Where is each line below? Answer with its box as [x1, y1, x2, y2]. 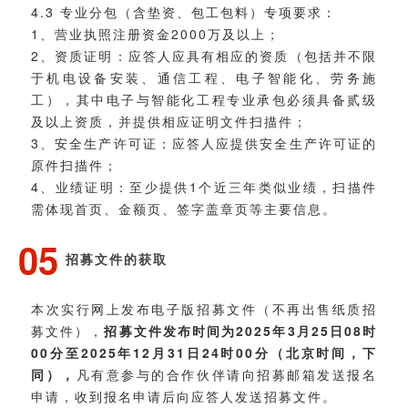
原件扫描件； [31, 155, 118, 174]
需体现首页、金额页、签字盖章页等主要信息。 [31, 199, 337, 218]
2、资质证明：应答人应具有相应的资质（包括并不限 [31, 46, 377, 65]
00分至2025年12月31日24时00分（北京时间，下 [31, 342, 377, 362]
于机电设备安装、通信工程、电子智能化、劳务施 [31, 67, 377, 87]
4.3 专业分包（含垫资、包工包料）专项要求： [31, 2, 337, 21]
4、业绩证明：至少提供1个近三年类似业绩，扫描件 [31, 177, 377, 196]
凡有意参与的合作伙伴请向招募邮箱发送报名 [76, 364, 378, 383]
